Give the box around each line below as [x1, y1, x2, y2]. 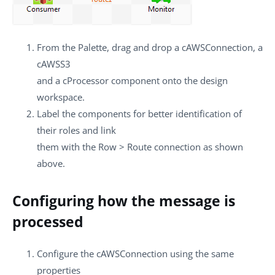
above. [37, 157, 65, 169]
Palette [78, 41, 107, 53]
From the [37, 41, 78, 53]
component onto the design [109, 74, 228, 87]
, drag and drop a [107, 41, 182, 53]
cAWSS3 [37, 57, 71, 70]
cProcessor [63, 74, 109, 87]
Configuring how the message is [12, 190, 235, 211]
